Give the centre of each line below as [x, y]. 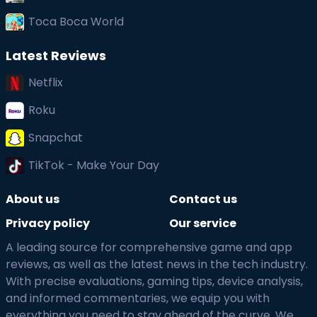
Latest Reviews [56, 56]
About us [33, 199]
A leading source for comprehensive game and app [149, 247]
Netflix [46, 82]
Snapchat [56, 138]
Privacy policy [48, 223]
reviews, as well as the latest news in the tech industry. [157, 264]
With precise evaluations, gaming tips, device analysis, [154, 281]
